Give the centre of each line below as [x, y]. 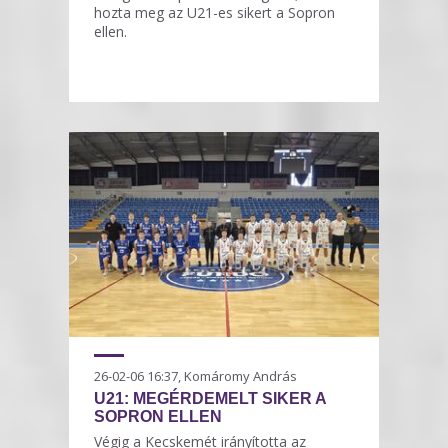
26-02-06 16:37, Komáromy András [195, 376]
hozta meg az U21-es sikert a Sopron [214, 13]
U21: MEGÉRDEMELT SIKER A [210, 399]
